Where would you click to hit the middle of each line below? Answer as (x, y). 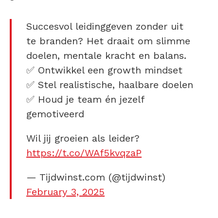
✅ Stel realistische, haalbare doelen (110, 85)
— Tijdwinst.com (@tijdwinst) (96, 177)
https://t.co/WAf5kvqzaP (84, 153)
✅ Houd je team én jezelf (85, 100)
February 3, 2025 (65, 192)
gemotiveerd (55, 114)
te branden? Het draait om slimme (108, 41)
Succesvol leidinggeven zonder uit (105, 27)
